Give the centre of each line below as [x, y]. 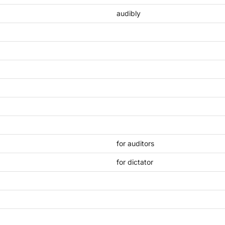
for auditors [135, 143]
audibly [129, 13]
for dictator [135, 162]
